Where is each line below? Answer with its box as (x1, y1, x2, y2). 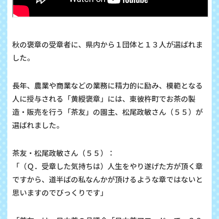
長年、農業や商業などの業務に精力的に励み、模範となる (12, 80, 203, 90)
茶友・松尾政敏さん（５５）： (12, 147, 115, 158)
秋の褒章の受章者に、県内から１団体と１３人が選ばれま (12, 39, 203, 49)
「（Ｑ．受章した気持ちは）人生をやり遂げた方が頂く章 (12, 160, 203, 171)
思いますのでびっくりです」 (12, 187, 108, 197)
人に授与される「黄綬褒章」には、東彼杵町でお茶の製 (12, 93, 196, 104)
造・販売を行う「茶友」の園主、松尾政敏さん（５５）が (12, 106, 203, 117)
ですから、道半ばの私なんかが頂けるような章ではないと (12, 174, 203, 184)
